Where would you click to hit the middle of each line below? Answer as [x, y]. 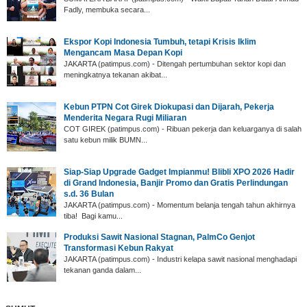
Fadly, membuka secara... [107, 9]
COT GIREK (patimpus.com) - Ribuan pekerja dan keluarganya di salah [183, 128]
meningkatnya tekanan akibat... [115, 74]
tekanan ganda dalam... [102, 270]
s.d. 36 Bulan [89, 194]
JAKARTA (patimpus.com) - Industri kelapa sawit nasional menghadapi [180, 259]
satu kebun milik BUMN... [106, 139]
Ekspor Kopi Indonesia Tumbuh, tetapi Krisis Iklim [160, 41]
